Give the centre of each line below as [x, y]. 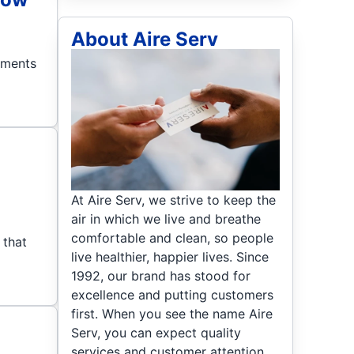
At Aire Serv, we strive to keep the [174, 200]
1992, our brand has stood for [161, 275]
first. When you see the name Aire [172, 313]
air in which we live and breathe [166, 218]
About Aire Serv [145, 39]
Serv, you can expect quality [156, 332]
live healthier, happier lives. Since [170, 256]
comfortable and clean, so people [173, 237]
